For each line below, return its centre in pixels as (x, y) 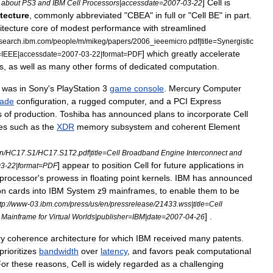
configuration (41, 101)
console (149, 88)
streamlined (183, 28)
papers (119, 41)
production (34, 114)
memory (93, 127)
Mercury (185, 88)
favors (161, 251)
